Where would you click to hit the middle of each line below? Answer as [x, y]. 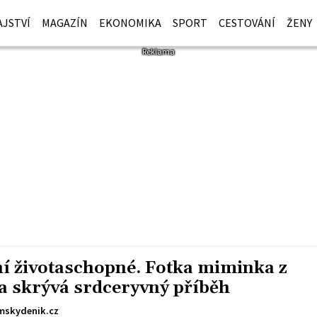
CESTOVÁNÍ [247, 23]
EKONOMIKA [131, 23]
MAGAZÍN [65, 23]
